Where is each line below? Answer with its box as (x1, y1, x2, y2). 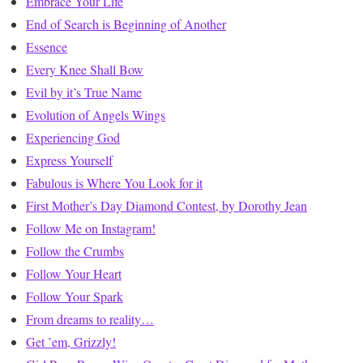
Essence (26, 38, 67, 56)
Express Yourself (26, 152, 113, 169)
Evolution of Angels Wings (26, 106, 165, 124)
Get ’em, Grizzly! (26, 333, 116, 351)
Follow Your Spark (26, 288, 123, 305)
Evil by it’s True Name (26, 83, 142, 101)
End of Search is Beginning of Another (26, 15, 226, 33)
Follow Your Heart (26, 265, 122, 283)
